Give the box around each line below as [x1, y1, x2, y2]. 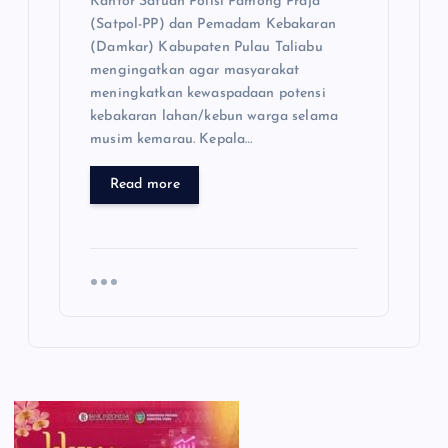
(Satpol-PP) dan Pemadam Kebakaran [90, 17, 336, 33]
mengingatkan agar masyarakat [90, 63, 300, 79]
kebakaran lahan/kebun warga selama [90, 109, 338, 125]
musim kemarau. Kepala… [90, 132, 253, 148]
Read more [109, 177, 180, 193]
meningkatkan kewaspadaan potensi [90, 86, 326, 102]
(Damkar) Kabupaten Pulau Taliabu [90, 40, 323, 56]
